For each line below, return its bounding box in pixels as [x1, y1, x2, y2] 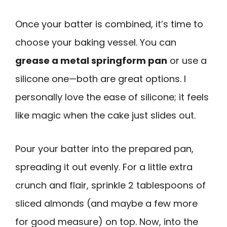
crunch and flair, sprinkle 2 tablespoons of [15, 179, 206, 192]
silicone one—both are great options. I [15, 72, 186, 85]
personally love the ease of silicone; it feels [15, 90, 209, 103]
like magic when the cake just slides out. [15, 108, 196, 122]
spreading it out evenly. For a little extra [15, 161, 193, 174]
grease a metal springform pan [15, 54, 167, 67]
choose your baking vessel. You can [15, 35, 176, 49]
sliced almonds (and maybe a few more [15, 197, 198, 210]
